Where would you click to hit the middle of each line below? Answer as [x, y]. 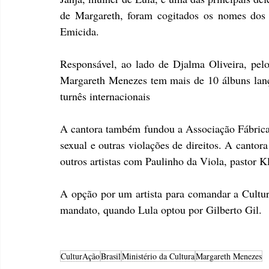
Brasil [111, 256]
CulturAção [80, 256]
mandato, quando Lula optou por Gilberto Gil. [161, 210]
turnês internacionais [105, 96]
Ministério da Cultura [158, 256]
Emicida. [80, 32]
